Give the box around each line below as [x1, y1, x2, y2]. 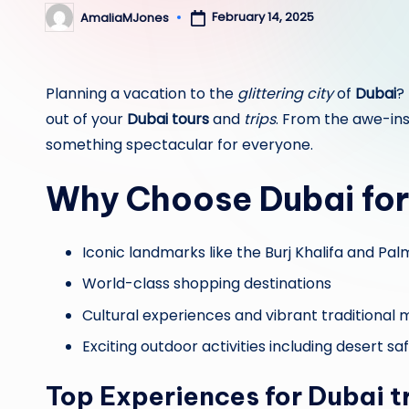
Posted [45, 14, 87, 32]
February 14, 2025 [211, 8, 314, 26]
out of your [46, 109, 127, 130]
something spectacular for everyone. [46, 134, 313, 155]
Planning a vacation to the [46, 83, 237, 104]
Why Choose [46, 178, 259, 220]
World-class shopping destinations [82, 273, 331, 295]
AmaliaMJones [80, 8, 169, 26]
